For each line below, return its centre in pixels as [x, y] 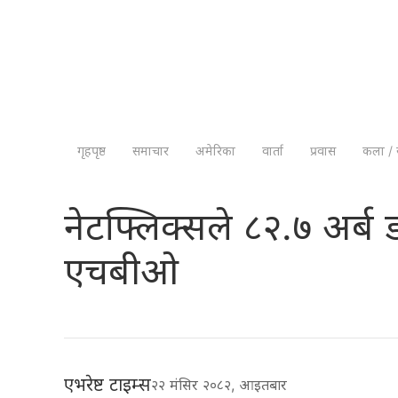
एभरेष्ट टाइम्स [107, 384]
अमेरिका [215, 151]
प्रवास [323, 151]
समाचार [151, 151]
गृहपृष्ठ [92, 151]
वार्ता [273, 151]
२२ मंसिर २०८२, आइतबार [223, 384]
